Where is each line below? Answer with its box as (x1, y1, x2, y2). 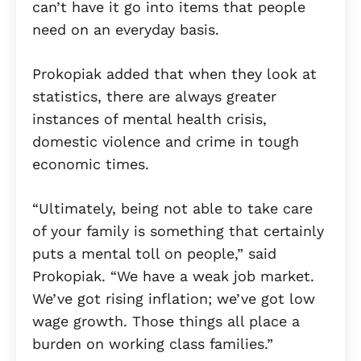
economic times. (32, 156, 149, 173)
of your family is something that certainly (32, 222, 324, 240)
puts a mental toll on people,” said (32, 245, 276, 263)
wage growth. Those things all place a (32, 313, 300, 330)
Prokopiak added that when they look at (32, 65, 317, 83)
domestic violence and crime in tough (32, 133, 299, 151)
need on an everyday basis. (32, 21, 219, 39)
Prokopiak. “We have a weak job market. (32, 268, 314, 285)
